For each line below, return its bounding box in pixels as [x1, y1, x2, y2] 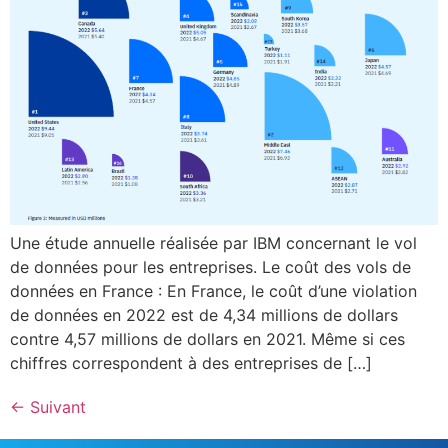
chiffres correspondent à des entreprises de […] [10, 353, 372, 374]
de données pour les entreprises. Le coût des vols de [10, 257, 411, 278]
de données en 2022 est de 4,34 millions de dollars [10, 305, 398, 326]
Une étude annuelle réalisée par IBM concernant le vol [10, 233, 417, 254]
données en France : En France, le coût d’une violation [10, 281, 417, 302]
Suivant [25, 397, 86, 418]
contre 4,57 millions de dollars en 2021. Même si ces [10, 329, 405, 350]
